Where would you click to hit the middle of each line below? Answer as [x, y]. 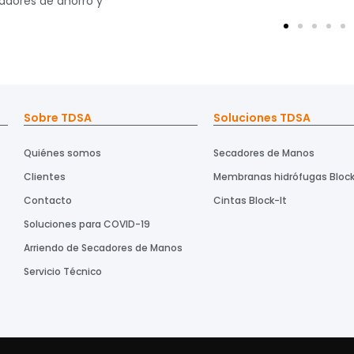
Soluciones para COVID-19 [87, 224]
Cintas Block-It [250, 201]
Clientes [45, 177]
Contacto [48, 201]
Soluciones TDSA [262, 118]
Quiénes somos [62, 153]
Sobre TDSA [58, 118]
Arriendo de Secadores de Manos [103, 248]
